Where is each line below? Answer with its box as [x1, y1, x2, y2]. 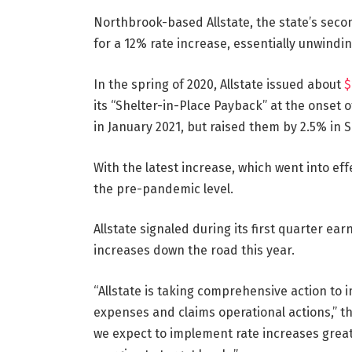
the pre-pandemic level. [93, 181, 233, 196]
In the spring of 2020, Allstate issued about [93, 77, 341, 92]
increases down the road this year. [93, 243, 295, 258]
